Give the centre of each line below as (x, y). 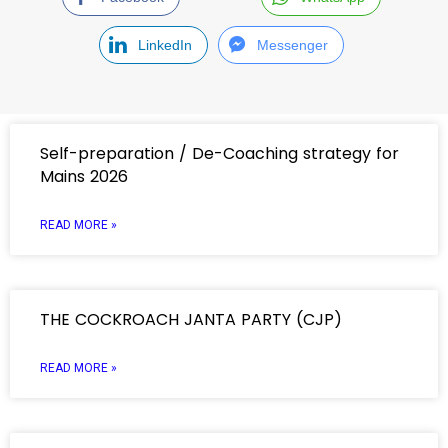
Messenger (293, 45)
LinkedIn (164, 45)
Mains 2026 (84, 176)
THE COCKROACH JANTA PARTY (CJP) (191, 319)
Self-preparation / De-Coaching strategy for (219, 153)
